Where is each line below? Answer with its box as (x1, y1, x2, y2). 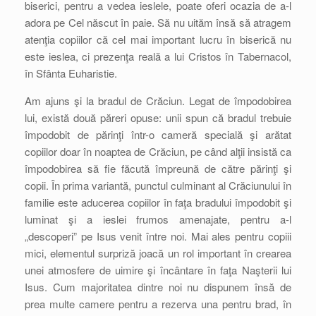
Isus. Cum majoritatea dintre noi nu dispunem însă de (25, 279, 291, 294)
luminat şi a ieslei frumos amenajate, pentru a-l (25, 212, 291, 226)
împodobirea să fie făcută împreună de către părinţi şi (25, 161, 291, 176)
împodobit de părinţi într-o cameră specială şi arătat (25, 127, 291, 142)
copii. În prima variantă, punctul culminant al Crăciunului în (25, 178, 291, 193)
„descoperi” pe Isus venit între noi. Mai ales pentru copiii (25, 229, 291, 243)
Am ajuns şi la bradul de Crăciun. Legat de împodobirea (25, 93, 291, 108)
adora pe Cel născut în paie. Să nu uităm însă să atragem (25, 15, 291, 30)
